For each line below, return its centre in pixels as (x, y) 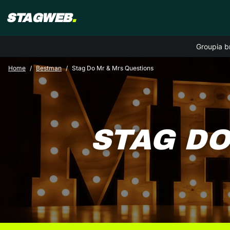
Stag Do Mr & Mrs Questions (113, 68)
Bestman (49, 68)
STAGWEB (39, 18)
